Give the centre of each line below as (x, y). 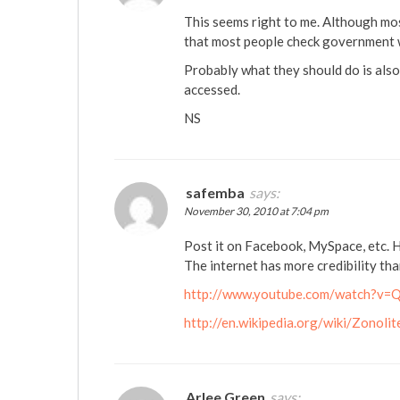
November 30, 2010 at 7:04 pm (256, 212)
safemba (215, 193)
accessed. (212, 90)
